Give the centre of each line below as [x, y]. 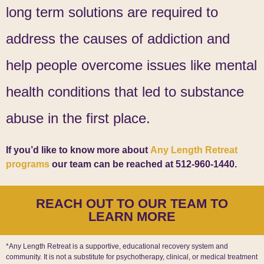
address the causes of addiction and [118, 38]
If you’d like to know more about [77, 150]
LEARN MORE [132, 217]
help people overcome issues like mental [131, 65]
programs [28, 164]
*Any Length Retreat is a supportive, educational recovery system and [117, 247]
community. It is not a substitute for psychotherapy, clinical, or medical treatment [132, 257]
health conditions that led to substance [125, 91]
